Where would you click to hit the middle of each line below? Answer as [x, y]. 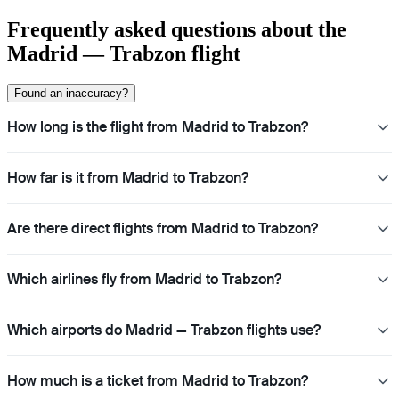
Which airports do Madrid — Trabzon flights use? [164, 330]
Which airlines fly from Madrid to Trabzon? [144, 280]
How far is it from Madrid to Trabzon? [128, 178]
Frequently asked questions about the [177, 30]
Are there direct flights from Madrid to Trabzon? [163, 229]
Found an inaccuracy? [71, 94]
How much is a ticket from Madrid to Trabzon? [158, 381]
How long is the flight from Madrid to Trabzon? [158, 127]
